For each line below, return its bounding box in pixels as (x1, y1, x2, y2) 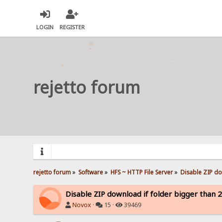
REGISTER (59, 23, 85, 31)
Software (78, 167, 104, 176)
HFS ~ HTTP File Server (111, 167, 173, 176)
